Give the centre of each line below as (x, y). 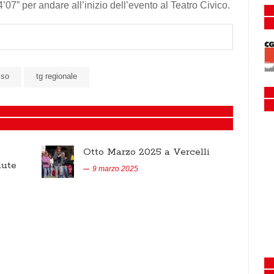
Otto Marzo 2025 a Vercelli (146, 152)
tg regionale (57, 76)
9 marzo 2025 (115, 169)
